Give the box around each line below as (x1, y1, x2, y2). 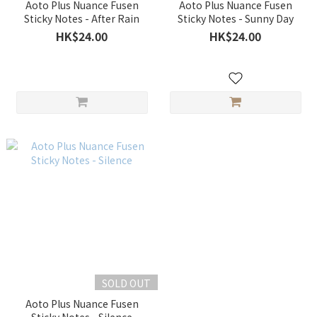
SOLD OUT (101, 276, 151, 290)
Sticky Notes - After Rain (24, 11, 139, 25)
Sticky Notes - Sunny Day (177, 11, 294, 25)
